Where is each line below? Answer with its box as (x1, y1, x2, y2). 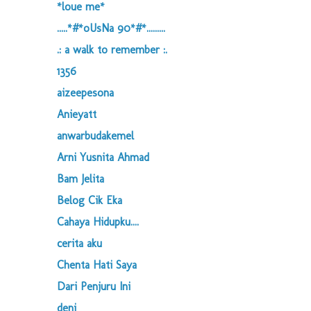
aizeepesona (57, 86, 114, 99)
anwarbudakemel (57, 129, 134, 142)
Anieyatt (57, 108, 96, 121)
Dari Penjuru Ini (57, 280, 131, 293)
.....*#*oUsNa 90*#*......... (57, 22, 165, 35)
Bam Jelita (57, 172, 104, 185)
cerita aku (57, 237, 102, 250)
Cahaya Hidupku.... (57, 215, 139, 228)
